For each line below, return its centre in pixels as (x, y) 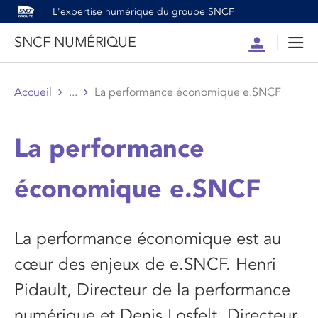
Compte (270, 44)
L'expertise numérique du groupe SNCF (143, 11)
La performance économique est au (148, 239)
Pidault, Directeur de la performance (152, 290)
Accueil (33, 92)
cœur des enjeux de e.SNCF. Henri (145, 264)
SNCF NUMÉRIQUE (75, 43)
